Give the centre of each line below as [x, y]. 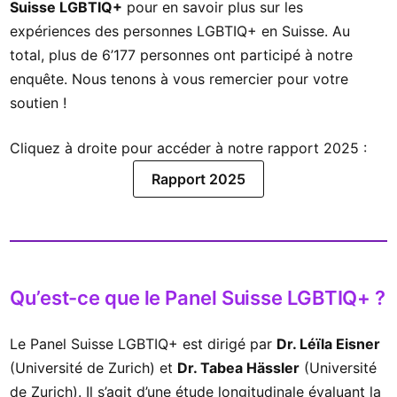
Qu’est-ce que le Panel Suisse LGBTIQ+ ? [198, 297]
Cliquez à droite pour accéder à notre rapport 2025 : [188, 148]
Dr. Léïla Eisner [328, 343]
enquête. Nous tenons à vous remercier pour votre [179, 78]
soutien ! [38, 102]
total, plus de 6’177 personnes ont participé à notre [181, 54]
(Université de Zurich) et [93, 367]
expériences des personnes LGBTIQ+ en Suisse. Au [180, 31]
